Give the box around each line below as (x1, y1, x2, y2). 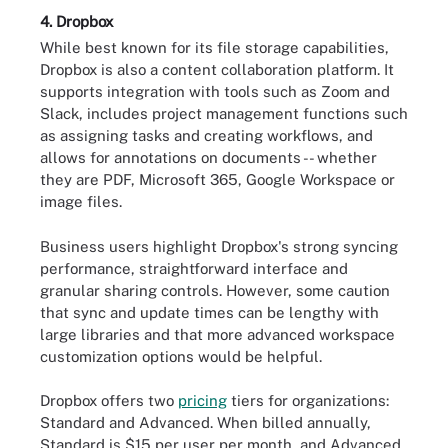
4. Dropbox (40, 13, 113, 30)
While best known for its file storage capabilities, (40, 39, 389, 56)
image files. (40, 193, 122, 210)
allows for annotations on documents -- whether (40, 149, 377, 166)
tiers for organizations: (227, 392, 389, 409)
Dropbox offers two (40, 392, 178, 409)
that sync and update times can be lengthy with (40, 303, 379, 321)
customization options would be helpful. (40, 347, 322, 365)
